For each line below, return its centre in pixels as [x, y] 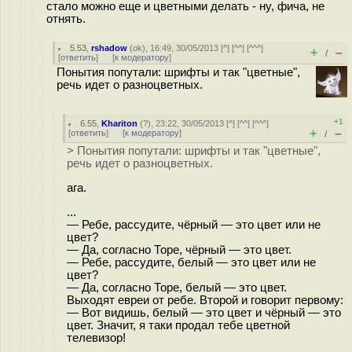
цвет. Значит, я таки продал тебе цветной [178, 325]
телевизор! [96, 337]
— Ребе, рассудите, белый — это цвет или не [191, 262]
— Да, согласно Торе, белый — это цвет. [177, 287]
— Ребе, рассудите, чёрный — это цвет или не [194, 224]
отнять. [66, 19]
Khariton [120, 123]
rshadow [110, 48]
